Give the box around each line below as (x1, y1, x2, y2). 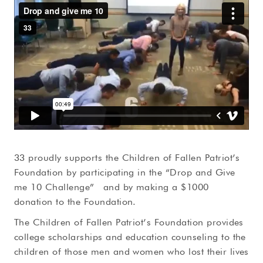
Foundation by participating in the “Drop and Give (14, 167, 235, 178)
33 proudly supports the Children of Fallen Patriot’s (14, 152, 240, 163)
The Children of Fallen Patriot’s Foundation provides (14, 217, 244, 228)
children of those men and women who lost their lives (14, 246, 249, 257)
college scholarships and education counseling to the (14, 231, 246, 242)
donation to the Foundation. (14, 196, 136, 207)
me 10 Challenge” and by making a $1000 (14, 181, 209, 193)
